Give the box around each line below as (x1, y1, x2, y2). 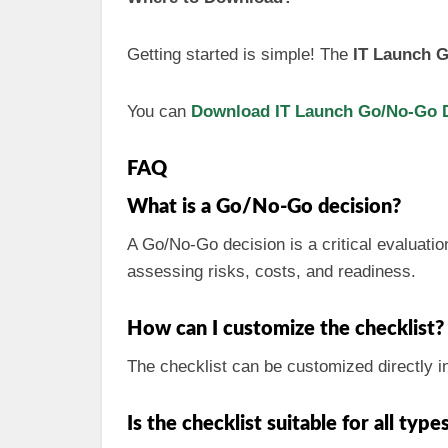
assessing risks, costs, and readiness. (127, 262, 416, 281)
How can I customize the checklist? (127, 319, 444, 339)
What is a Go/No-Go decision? (127, 197, 401, 217)
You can (127, 102, 191, 121)
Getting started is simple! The (127, 45, 353, 64)
